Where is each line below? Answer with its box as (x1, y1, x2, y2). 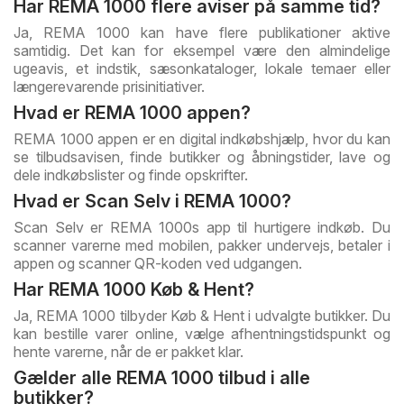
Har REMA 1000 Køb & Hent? (14, 279, 254, 301)
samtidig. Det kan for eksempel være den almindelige (14, 41, 390, 60)
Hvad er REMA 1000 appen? (14, 102, 251, 124)
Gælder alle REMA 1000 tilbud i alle (14, 367, 310, 390)
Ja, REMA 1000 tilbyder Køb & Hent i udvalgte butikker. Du (14, 307, 390, 326)
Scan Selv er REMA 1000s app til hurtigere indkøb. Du (14, 218, 390, 237)
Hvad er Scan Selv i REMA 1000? (14, 190, 291, 213)
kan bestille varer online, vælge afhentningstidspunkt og (14, 325, 390, 344)
